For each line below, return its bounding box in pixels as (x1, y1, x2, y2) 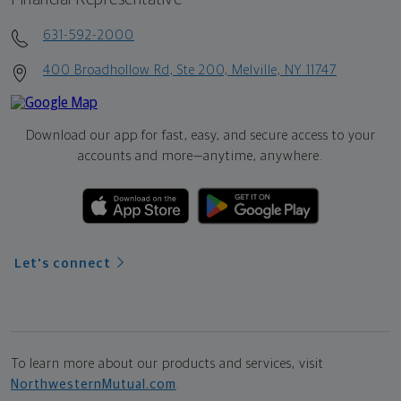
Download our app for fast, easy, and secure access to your (25, 129, 376, 143)
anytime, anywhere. (203, 149, 323, 164)
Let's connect (14, 257, 111, 271)
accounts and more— (78, 149, 203, 164)
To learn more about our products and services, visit (11, 357, 324, 371)
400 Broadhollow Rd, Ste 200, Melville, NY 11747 (43, 64, 337, 78)
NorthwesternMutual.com (11, 378, 176, 392)
